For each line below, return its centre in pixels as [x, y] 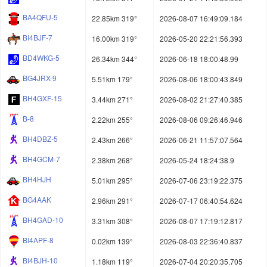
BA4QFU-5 [40, 17]
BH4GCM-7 [41, 159]
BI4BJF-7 [38, 38]
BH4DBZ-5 [40, 139]
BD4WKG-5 [41, 58]
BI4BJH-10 [40, 260]
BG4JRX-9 [40, 78]
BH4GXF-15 [42, 98]
